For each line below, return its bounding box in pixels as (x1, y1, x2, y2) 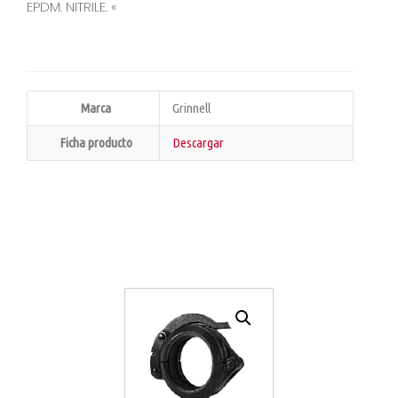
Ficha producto (59, 135, 132, 150)
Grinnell (171, 100, 211, 115)
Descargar (171, 135, 224, 150)
